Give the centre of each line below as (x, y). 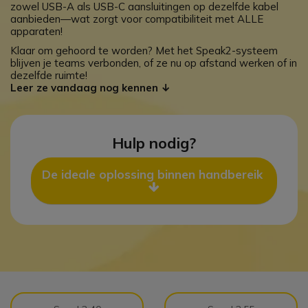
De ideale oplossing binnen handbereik (154, 174)
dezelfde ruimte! (49, 75)
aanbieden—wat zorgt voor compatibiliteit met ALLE (137, 19)
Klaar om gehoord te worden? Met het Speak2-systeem (144, 51)
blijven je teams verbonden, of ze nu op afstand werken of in (154, 63)
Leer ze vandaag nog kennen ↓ (90, 88)
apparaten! (36, 31)
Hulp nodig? (154, 143)
